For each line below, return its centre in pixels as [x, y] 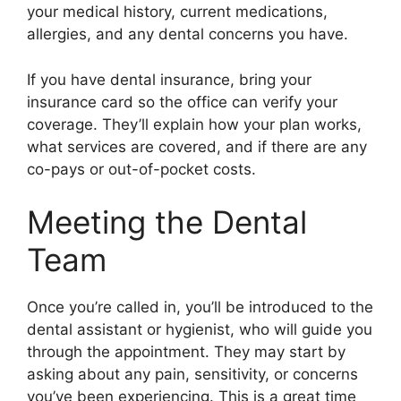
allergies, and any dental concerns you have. [188, 34]
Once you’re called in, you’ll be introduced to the [200, 307]
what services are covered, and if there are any [197, 146]
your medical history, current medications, [177, 12]
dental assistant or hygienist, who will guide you [200, 330]
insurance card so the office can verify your [182, 102]
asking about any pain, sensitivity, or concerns [192, 375]
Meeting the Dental [167, 222]
